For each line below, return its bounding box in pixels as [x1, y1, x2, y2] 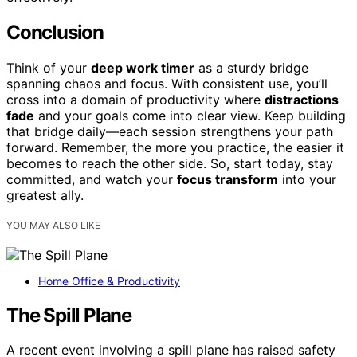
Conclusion [6, 20, 104, 44]
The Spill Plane [6, 303, 131, 327]
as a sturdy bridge [194, 59, 308, 76]
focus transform [177, 171, 278, 187]
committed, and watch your [6, 171, 177, 187]
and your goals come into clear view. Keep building [34, 107, 346, 124]
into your [278, 171, 336, 187]
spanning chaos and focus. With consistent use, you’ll [6, 75, 328, 92]
